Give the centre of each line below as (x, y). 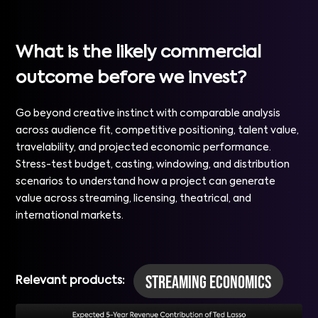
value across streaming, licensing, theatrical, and (134, 199)
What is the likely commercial (139, 53)
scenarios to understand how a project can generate (146, 182)
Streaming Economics (209, 283)
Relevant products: (71, 281)
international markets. (70, 216)
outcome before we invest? (131, 78)
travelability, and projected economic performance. (144, 148)
